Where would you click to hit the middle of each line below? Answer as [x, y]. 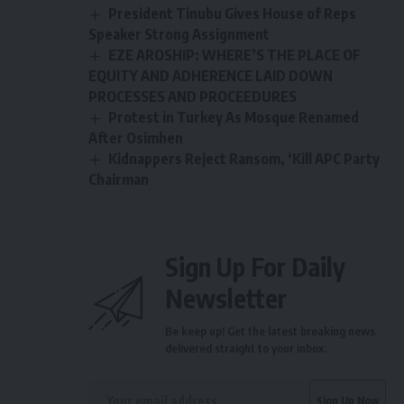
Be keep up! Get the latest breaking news [270, 331]
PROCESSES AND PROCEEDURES [193, 96]
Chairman [119, 180]
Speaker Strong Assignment [179, 34]
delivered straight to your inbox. [246, 349]
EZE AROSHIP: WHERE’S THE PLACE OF [235, 55]
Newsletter [226, 298]
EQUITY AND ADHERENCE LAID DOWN [211, 75]
